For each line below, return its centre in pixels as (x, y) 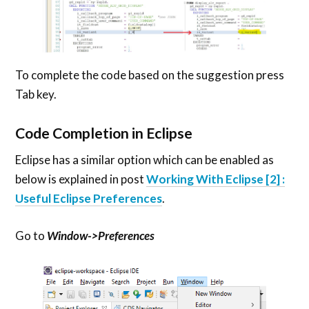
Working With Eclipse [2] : (216, 179)
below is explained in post (81, 179)
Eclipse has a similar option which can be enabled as (145, 160)
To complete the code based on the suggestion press (150, 75)
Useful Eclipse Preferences (89, 199)
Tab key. (36, 94)
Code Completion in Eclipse (104, 133)
